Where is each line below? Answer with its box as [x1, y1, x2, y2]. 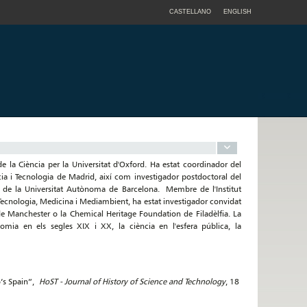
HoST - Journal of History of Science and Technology [39, 276, 225, 286]
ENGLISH [223, 8, 251, 15]
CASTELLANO [169, 8, 211, 15]
